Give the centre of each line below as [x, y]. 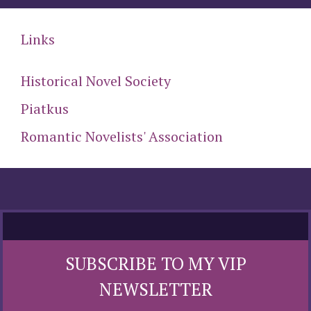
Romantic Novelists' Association [122, 136]
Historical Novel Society [96, 81]
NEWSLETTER [155, 289]
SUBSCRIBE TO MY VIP [155, 263]
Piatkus [45, 108]
